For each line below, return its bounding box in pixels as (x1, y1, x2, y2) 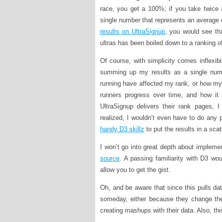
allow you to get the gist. (100, 166, 170, 173)
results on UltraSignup (100, 27, 165, 35)
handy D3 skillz (100, 125, 144, 133)
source (100, 154, 119, 162)
